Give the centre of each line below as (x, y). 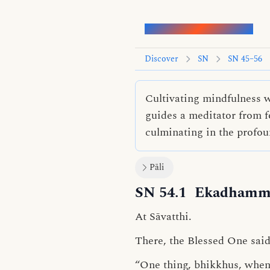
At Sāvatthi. (163, 217)
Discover (162, 59)
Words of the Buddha (199, 28)
